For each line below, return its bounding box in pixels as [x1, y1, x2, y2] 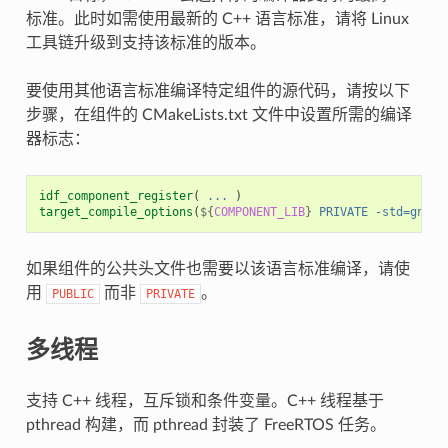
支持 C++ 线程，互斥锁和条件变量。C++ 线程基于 [25, 392, 384, 409]
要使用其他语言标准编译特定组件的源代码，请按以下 [25, 82, 410, 99]
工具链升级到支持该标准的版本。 [25, 34, 266, 51]
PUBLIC [51, 286, 94, 301]
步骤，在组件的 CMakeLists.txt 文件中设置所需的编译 [25, 106, 412, 123]
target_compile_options [38, 204, 193, 219]
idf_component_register [38, 188, 193, 203]
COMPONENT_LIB [213, 204, 305, 219]
